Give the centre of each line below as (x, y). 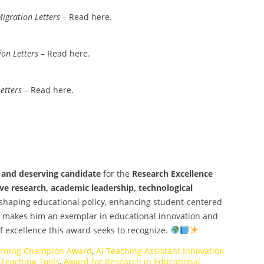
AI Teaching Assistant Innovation (160, 250)
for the (116, 173)
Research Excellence (172, 173)
